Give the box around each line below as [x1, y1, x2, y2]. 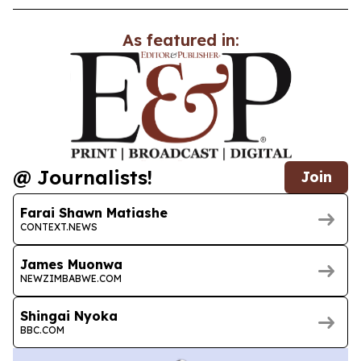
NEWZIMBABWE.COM [20, 272, 122, 284]
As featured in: [122, 30, 239, 50]
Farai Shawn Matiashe [20, 204, 168, 221]
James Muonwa [20, 255, 122, 272]
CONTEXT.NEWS [20, 220, 98, 233]
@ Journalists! [13, 165, 152, 190]
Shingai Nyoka [20, 307, 118, 324]
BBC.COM [20, 323, 64, 336]
